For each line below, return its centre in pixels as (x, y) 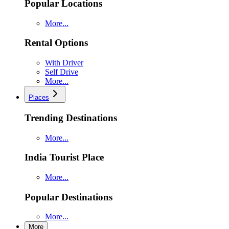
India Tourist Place (64, 157)
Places (39, 98)
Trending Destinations (71, 118)
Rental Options (56, 43)
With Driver (64, 63)
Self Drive (62, 72)
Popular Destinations (68, 197)
